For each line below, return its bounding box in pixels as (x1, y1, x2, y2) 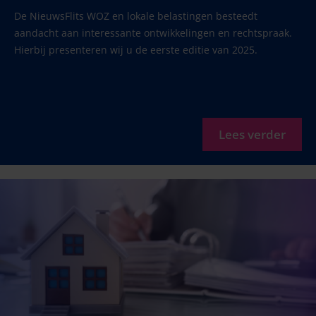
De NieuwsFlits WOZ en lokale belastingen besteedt (14, 8, 257, 23)
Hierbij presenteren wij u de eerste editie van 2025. (14, 42, 257, 56)
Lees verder (219, 126, 286, 142)
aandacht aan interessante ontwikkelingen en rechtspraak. (14, 25, 292, 39)
